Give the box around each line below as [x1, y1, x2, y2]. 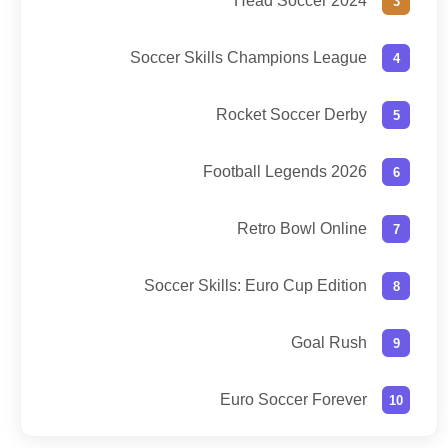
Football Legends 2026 [203, 163, 367, 181]
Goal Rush [291, 334, 367, 352]
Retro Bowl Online [237, 220, 367, 238]
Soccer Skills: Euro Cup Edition [144, 277, 367, 295]
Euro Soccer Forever [220, 391, 367, 409]
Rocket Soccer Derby [216, 106, 367, 124]
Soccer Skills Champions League [130, 49, 367, 67]
